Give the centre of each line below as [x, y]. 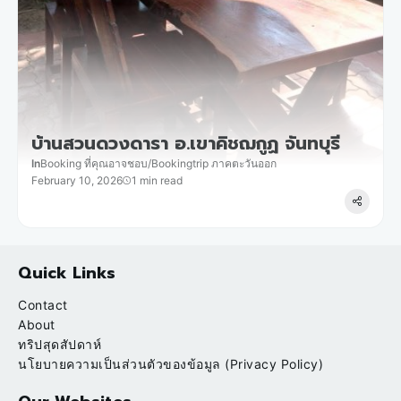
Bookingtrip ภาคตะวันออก [214, 164]
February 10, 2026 [77, 181]
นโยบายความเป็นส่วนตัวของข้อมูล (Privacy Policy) [171, 364]
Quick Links [67, 273]
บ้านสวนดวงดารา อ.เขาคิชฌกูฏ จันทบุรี [186, 144]
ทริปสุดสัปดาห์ [60, 345]
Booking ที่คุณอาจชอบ [94, 164]
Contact [43, 305]
